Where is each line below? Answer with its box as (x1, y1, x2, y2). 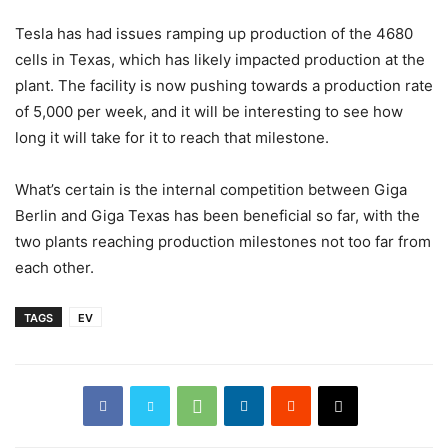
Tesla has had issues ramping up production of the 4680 (15, 23, 413, 43)
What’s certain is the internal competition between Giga (15, 179, 407, 199)
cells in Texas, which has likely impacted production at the (15, 49, 425, 69)
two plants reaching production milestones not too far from (15, 231, 431, 251)
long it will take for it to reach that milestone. (15, 127, 329, 147)
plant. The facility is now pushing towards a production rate (15, 75, 433, 95)
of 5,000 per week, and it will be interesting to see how (15, 101, 403, 121)
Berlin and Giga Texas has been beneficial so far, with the (15, 205, 420, 225)
